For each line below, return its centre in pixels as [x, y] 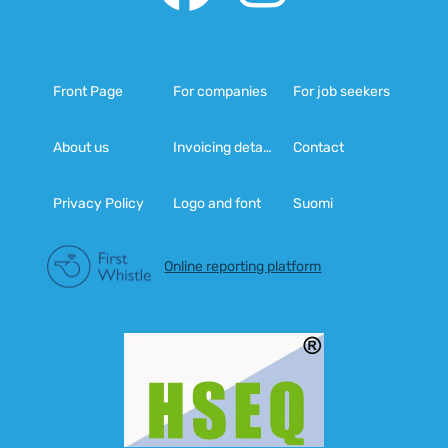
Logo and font [217, 203]
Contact [318, 147]
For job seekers [341, 91]
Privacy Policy [99, 203]
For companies [220, 91]
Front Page [88, 91]
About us [81, 147]
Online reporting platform [243, 266]
